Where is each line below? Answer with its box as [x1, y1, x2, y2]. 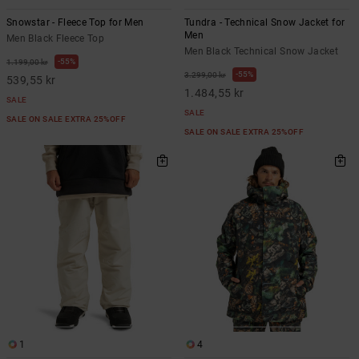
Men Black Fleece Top [6, 32, 105, 44]
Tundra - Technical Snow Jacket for [184, 16, 345, 28]
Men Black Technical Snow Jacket [184, 45, 339, 57]
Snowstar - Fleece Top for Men [6, 16, 144, 28]
